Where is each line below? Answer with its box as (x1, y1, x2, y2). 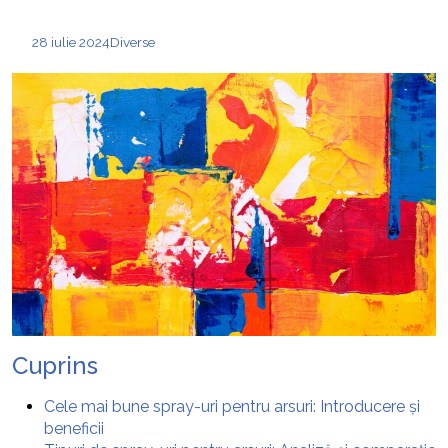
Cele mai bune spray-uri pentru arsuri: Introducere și (44, 397, 420, 417)
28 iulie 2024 (32, 34, 110, 50)
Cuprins (12, 351, 98, 381)
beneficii (44, 419, 104, 439)
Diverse (110, 34, 155, 50)
